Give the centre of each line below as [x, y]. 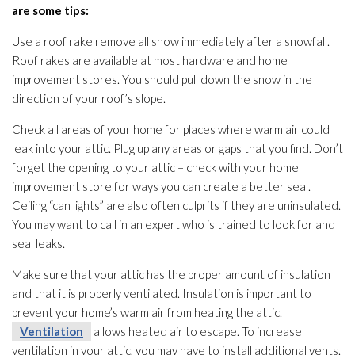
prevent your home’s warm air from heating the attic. [147, 313]
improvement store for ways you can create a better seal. [161, 187]
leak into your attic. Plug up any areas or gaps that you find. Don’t [177, 149]
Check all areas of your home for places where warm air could [171, 130]
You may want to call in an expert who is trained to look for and [174, 225]
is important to [273, 294]
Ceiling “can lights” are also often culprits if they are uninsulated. [176, 206]
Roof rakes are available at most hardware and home [150, 61]
